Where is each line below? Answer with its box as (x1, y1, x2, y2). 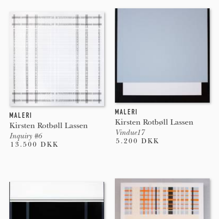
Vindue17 (114, 128, 144, 137)
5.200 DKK (115, 136, 159, 145)
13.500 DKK (10, 140, 59, 149)
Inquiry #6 (9, 131, 42, 140)
